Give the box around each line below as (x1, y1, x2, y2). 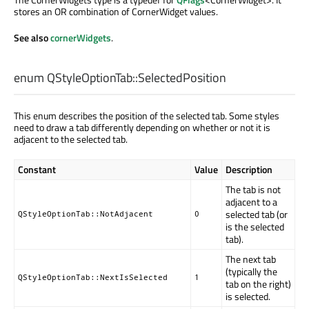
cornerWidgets (50, 30, 111, 45)
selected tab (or (226, 206, 288, 221)
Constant (18, 161, 56, 177)
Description (226, 161, 272, 177)
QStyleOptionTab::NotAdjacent (18, 208, 153, 219)
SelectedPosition (138, 68, 226, 87)
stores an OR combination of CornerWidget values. (14, 3, 218, 19)
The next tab (226, 251, 276, 266)
